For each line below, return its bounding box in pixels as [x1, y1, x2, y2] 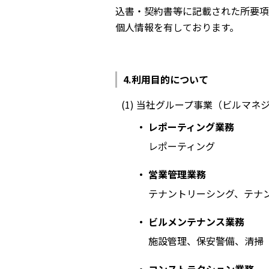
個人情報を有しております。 [115, 20, 239, 34]
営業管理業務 [148, 167, 206, 181]
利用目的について [131, 72, 208, 86]
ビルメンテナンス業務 [148, 214, 244, 229]
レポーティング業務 [148, 119, 234, 134]
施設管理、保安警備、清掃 [148, 234, 264, 248]
